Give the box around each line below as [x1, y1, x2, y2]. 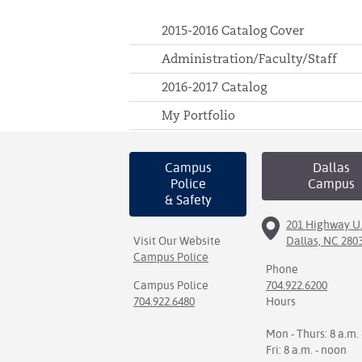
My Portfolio [162, 107, 235, 123]
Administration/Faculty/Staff [162, 51, 337, 66]
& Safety [164, 192, 212, 208]
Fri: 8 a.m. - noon [266, 343, 347, 356]
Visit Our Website [133, 234, 221, 247]
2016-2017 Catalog [162, 79, 267, 95]
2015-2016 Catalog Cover [162, 23, 304, 38]
